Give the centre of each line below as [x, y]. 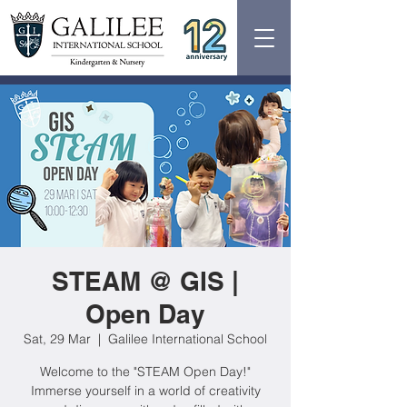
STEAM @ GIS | [145, 281]
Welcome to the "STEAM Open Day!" [145, 372]
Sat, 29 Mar [57, 339]
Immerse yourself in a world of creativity [145, 391]
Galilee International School [188, 339]
